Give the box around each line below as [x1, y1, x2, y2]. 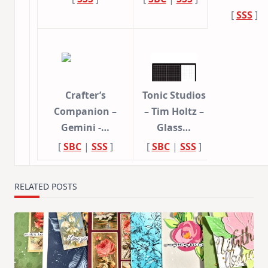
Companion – [54, 104, 117, 118]
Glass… [157, 120, 191, 134]
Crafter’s [65, 88, 106, 102]
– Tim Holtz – [144, 104, 204, 118]
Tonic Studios [142, 88, 206, 102]
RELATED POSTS [14, 180, 77, 192]
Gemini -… [61, 120, 109, 134]
